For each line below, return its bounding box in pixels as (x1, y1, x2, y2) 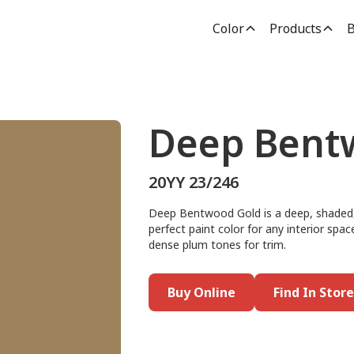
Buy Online (167, 284, 235, 301)
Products (269, 20, 322, 37)
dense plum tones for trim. (148, 237, 286, 252)
